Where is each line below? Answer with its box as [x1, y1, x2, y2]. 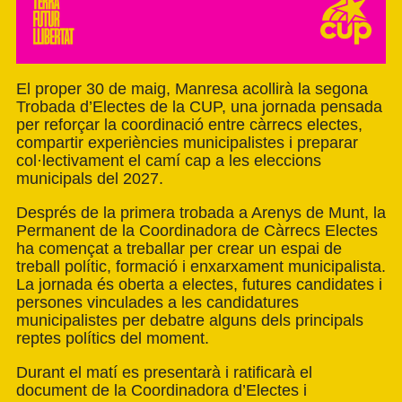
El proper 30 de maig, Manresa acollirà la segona [16, 80, 368, 99]
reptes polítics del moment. [16, 329, 209, 348]
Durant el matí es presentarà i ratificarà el [16, 363, 312, 382]
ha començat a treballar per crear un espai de [16, 240, 342, 258]
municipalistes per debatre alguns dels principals [16, 311, 363, 330]
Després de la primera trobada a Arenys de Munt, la [16, 204, 386, 223]
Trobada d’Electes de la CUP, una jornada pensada [16, 98, 382, 117]
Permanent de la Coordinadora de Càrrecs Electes [16, 222, 378, 240]
